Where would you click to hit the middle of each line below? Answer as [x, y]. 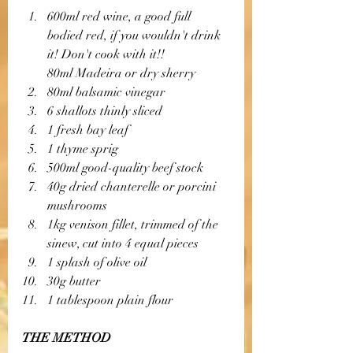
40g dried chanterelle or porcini [133, 187]
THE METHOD [68, 338]
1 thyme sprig [83, 149]
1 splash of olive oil [97, 262]
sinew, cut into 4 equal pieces [124, 243]
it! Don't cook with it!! [108, 54]
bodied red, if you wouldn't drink [136, 35]
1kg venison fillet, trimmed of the [134, 225]
